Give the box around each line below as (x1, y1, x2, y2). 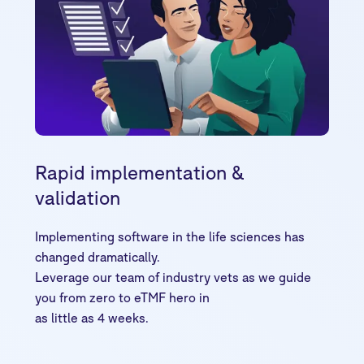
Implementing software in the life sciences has (34, 229, 305, 245)
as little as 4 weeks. (34, 310, 149, 326)
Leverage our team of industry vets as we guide (34, 270, 311, 285)
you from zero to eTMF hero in (34, 290, 210, 305)
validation (34, 186, 120, 210)
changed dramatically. (34, 249, 160, 265)
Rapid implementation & (34, 161, 244, 184)
